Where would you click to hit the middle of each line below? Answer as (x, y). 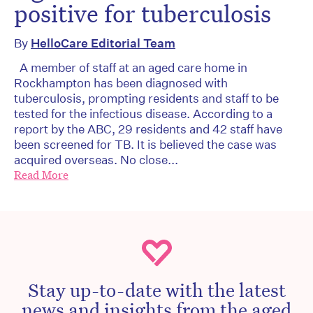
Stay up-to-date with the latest (156, 290)
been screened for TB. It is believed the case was (145, 145)
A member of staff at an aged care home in (131, 68)
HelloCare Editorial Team (103, 43)
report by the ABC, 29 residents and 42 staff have (148, 129)
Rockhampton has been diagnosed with (121, 83)
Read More (41, 175)
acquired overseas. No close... (96, 160)
